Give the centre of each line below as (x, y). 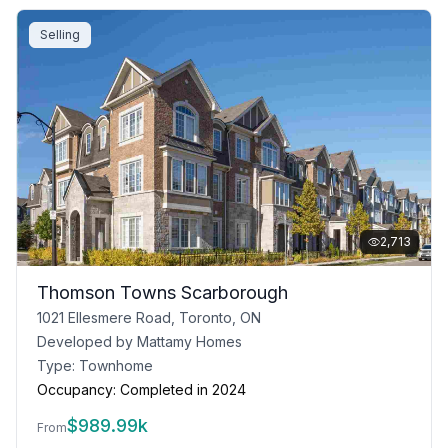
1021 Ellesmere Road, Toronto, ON (149, 317)
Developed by (87, 341)
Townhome (116, 365)
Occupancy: (76, 389)
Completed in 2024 (183, 389)
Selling (60, 34)
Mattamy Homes (189, 341)
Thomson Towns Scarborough (162, 292)
